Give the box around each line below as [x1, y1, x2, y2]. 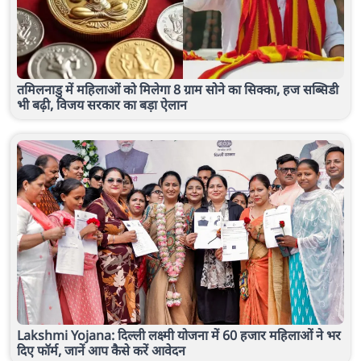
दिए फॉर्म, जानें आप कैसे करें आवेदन [17, 341, 185, 359]
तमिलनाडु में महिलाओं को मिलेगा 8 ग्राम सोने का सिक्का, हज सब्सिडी [17, 81, 338, 99]
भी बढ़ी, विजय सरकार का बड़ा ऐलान [17, 96, 187, 114]
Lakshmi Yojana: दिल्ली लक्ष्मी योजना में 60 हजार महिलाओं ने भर [17, 326, 341, 344]
